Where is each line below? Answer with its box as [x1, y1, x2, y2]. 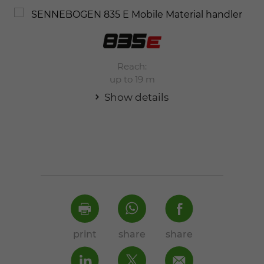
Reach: [117, 61, 147, 72]
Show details [102, 91, 169, 104]
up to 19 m [109, 74, 155, 85]
